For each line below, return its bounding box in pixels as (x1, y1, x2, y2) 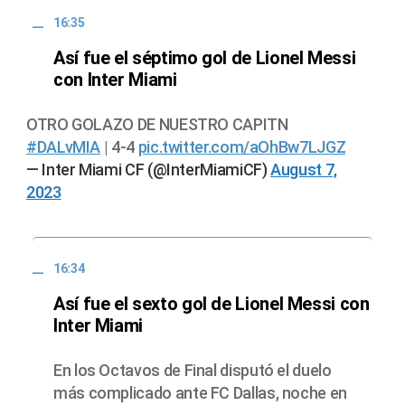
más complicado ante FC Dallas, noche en (53, 383, 347, 403)
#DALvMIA (26, 137, 101, 156)
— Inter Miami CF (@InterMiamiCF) (26, 159, 271, 179)
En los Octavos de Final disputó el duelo (53, 361, 332, 381)
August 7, (270, 159, 337, 179)
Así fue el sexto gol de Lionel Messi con (53, 293, 370, 316)
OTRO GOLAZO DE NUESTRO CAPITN (26, 114, 288, 134)
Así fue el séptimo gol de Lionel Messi (53, 46, 356, 69)
